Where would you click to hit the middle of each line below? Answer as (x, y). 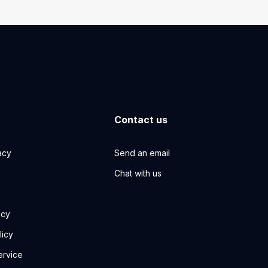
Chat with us (138, 173)
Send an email (142, 153)
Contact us (141, 120)
